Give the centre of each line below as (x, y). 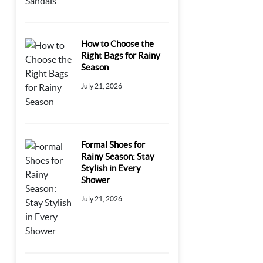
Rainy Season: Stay (118, 157)
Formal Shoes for (113, 145)
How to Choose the (118, 44)
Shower (96, 180)
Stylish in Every (111, 168)
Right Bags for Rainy (121, 56)
